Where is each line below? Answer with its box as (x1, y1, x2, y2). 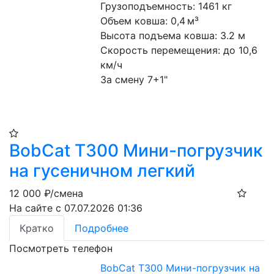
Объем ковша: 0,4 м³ (100, 15, 199, 27)
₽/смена (44, 187, 83, 199)
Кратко (20, 222, 54, 234)
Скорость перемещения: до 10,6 (100, 44, 258, 56)
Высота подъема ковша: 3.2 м (100, 29, 246, 42)
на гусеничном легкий (9, 160, 195, 181)
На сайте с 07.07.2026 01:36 (9, 202, 143, 214)
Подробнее (75, 222, 128, 234)
